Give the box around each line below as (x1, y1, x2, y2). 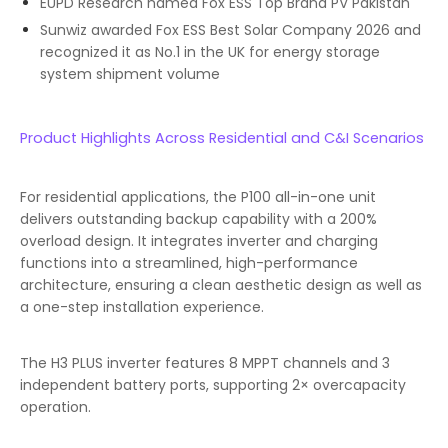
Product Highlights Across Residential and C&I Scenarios (20, 127, 424, 148)
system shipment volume (40, 64, 220, 85)
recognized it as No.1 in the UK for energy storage (40, 42, 380, 63)
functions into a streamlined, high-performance (20, 253, 358, 274)
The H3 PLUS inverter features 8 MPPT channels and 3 (20, 352, 390, 373)
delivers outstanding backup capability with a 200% (20, 209, 377, 230)
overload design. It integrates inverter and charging (20, 231, 378, 252)
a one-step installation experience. (20, 297, 264, 318)
